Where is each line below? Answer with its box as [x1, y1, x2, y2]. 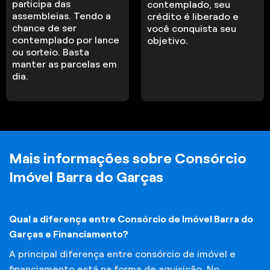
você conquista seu [147, 23, 237, 34]
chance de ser [12, 22, 77, 33]
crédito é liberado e [147, 11, 239, 22]
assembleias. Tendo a [12, 10, 111, 21]
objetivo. [147, 35, 189, 46]
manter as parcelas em [12, 58, 118, 69]
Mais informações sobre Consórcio [9, 150, 246, 167]
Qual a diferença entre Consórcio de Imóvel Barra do [9, 214, 253, 225]
